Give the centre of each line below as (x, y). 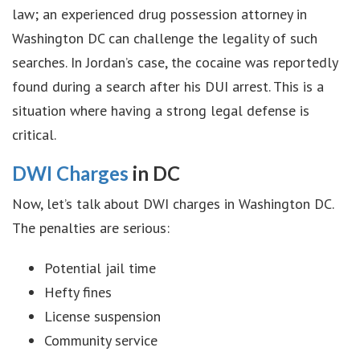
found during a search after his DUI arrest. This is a (168, 86)
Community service (101, 340)
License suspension (102, 316)
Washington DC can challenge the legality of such (165, 38)
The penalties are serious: (91, 228)
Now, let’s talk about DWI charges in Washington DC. (173, 204)
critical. (34, 135)
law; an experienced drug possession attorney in (160, 14)
